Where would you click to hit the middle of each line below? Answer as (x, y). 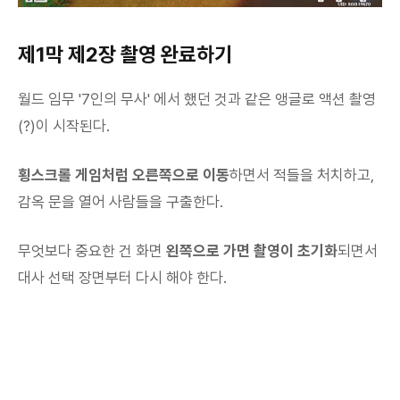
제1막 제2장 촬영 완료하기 (125, 55)
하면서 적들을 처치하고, (302, 175)
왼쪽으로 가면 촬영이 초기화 (252, 251)
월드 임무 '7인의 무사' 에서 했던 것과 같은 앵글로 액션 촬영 (197, 100)
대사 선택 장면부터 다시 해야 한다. (122, 278)
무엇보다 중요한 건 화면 (92, 251)
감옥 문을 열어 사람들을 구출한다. (121, 202)
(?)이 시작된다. (64, 126)
